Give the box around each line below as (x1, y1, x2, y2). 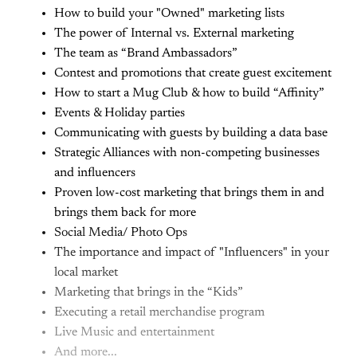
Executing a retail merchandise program (54, 306, 265, 320)
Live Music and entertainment (54, 326, 214, 339)
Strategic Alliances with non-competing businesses (54, 147, 320, 160)
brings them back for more (54, 206, 196, 220)
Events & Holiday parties (54, 107, 185, 120)
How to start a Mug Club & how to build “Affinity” (54, 87, 324, 100)
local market (54, 266, 118, 280)
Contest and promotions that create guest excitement (54, 67, 331, 80)
